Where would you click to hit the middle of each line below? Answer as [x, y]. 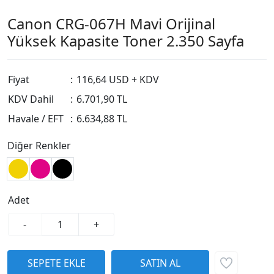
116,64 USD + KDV [118, 80]
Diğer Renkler [39, 146]
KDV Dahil [31, 99]
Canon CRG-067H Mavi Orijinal [111, 24]
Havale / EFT [36, 119]
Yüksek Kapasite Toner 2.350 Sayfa [126, 41]
